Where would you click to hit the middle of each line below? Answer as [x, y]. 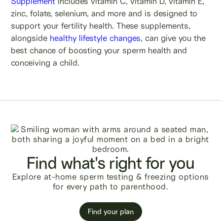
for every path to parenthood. [110, 186]
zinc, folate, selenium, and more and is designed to [104, 13]
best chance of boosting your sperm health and [99, 50]
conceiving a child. [45, 62]
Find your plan [110, 211]
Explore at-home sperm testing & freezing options [110, 176]
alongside [29, 38]
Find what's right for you [110, 163]
